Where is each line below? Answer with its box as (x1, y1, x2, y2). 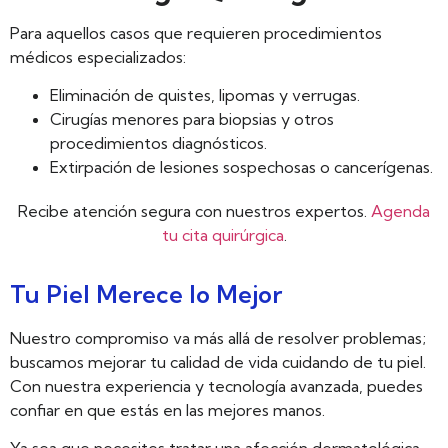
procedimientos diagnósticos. (50, 133, 267, 154)
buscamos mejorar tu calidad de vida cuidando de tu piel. (10, 351, 426, 372)
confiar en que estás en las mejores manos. (10, 399, 325, 420)
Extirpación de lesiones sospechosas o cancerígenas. (50, 157, 433, 178)
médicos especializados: (10, 46, 186, 67)
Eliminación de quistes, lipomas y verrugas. (50, 85, 360, 106)
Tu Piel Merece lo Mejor (10, 278, 282, 309)
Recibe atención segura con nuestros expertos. (18, 201, 371, 222)
